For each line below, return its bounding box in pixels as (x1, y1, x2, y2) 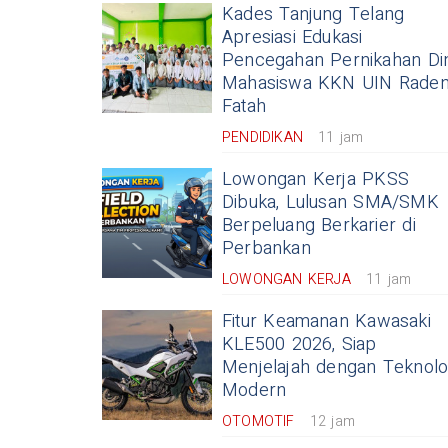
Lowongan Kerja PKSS (222, 166, 409, 193)
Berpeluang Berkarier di (222, 212, 416, 239)
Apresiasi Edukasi (222, 24, 363, 51)
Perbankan (222, 235, 311, 262)
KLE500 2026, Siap (222, 331, 377, 358)
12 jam (309, 411, 355, 432)
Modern (222, 377, 287, 404)
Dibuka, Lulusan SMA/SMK (222, 189, 439, 216)
